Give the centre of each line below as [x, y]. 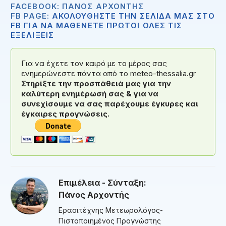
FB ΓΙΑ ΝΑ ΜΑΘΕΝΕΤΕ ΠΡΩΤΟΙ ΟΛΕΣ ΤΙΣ [97, 25]
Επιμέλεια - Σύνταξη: [103, 182]
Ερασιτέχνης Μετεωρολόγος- [111, 210]
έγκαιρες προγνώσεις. [65, 114]
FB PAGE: [31, 16]
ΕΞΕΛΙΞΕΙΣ [32, 35]
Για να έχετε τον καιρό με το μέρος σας [94, 63]
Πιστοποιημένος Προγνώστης [110, 220]
